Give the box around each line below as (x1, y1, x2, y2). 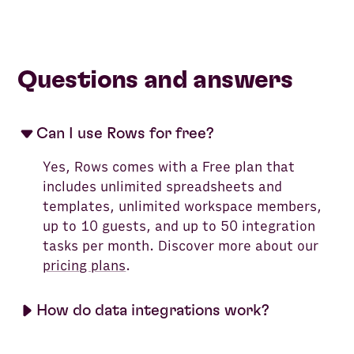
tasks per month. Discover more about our (43, 237, 319, 254)
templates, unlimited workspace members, (43, 198, 322, 215)
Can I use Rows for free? (36, 125, 215, 141)
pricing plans (43, 257, 126, 274)
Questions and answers (17, 66, 292, 92)
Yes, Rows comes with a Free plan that (43, 158, 296, 175)
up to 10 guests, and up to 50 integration (43, 217, 316, 235)
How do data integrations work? (36, 302, 270, 318)
